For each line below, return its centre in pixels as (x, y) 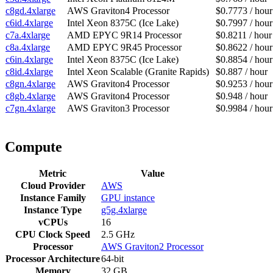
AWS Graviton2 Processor (152, 247)
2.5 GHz (118, 235)
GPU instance (128, 198)
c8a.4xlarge (28, 48)
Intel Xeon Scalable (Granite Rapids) (138, 72)
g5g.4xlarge (124, 210)
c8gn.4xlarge (30, 84)
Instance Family (53, 198)
